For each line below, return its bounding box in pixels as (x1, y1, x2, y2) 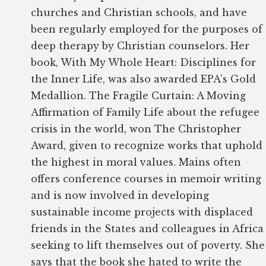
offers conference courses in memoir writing (31, 172, 262, 185)
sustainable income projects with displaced (31, 205, 254, 218)
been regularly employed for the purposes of (31, 23, 263, 35)
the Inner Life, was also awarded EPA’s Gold (31, 72, 256, 85)
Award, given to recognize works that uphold (31, 139, 263, 151)
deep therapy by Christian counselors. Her (31, 39, 250, 52)
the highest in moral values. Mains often (31, 156, 242, 168)
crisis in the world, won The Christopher (31, 122, 242, 135)
